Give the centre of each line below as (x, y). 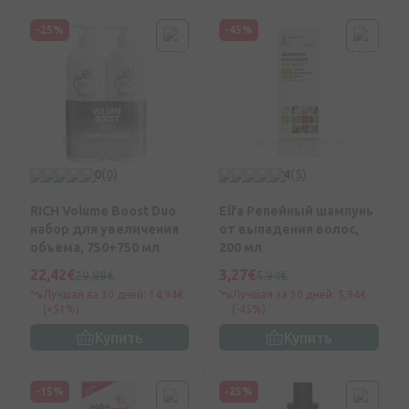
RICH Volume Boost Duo (103, 211)
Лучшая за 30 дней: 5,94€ (299, 295)
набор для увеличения (105, 230)
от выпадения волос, (289, 230)
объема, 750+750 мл (95, 248)
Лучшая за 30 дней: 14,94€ (113, 295)
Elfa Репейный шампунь (296, 211)
